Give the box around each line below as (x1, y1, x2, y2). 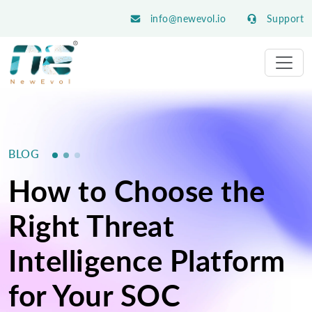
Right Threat (8, 204, 174, 246)
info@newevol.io (147, 13, 226, 24)
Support (263, 13, 304, 24)
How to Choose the (8, 169, 265, 211)
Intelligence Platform (8, 239, 286, 281)
